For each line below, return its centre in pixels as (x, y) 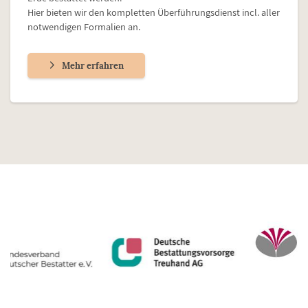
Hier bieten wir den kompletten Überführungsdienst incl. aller (154, 12)
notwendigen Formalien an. (84, 27)
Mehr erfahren (93, 66)
